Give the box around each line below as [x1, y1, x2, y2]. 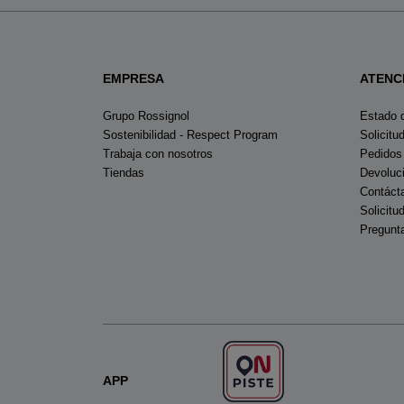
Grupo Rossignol [103, 109, 189, 124]
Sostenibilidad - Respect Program [103, 128, 278, 142]
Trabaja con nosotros [103, 147, 213, 161]
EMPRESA [103, 71, 164, 87]
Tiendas [103, 166, 144, 180]
